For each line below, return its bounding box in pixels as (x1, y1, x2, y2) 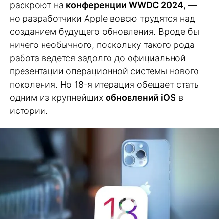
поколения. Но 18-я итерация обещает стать (10, 79, 199, 89)
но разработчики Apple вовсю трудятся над (10, 13, 195, 23)
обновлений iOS (106, 92, 176, 103)
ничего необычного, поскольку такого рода (10, 40, 195, 50)
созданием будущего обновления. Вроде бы (10, 26, 199, 37)
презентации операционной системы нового (10, 66, 199, 76)
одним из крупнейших (10, 92, 106, 103)
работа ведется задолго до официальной (10, 53, 186, 63)
